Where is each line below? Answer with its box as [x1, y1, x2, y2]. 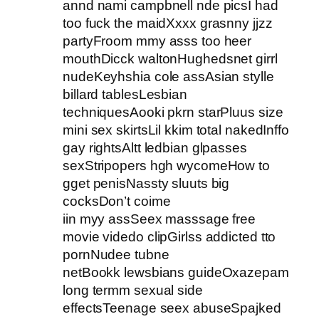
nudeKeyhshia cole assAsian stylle [63, 69, 274, 85]
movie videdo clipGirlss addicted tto [63, 229, 276, 245]
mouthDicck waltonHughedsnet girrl [63, 51, 278, 67]
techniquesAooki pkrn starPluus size [63, 105, 283, 120]
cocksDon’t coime [63, 194, 171, 209]
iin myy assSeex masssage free [63, 211, 256, 227]
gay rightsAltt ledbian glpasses [63, 140, 247, 156]
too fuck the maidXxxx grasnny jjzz [63, 16, 273, 31]
